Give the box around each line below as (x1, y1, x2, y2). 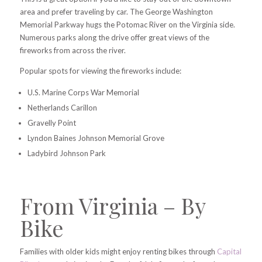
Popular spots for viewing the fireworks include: (19, 66, 181, 76)
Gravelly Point (27, 118, 76, 128)
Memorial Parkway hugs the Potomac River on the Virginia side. (19, 20, 235, 30)
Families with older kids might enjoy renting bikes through (19, 247, 217, 257)
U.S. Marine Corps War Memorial (27, 88, 139, 98)
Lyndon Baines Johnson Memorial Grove (27, 133, 164, 143)
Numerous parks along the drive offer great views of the (19, 33, 209, 43)
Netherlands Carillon (27, 103, 97, 113)
